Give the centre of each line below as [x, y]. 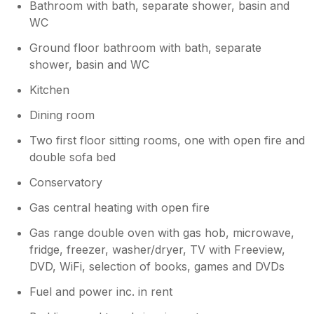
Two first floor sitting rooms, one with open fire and [168, 140]
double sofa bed [73, 157]
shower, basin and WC [90, 64]
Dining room [62, 115]
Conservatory [66, 182]
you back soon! [87, 23]
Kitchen [50, 89]
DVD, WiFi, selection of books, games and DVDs [157, 266]
